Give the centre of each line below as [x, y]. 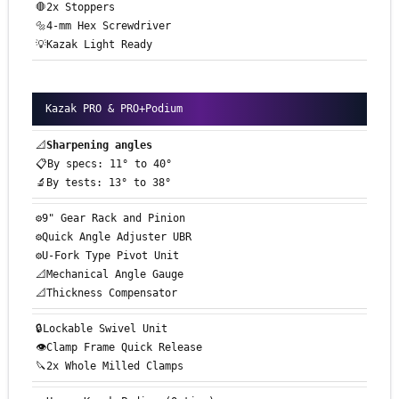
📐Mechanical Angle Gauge [110, 275]
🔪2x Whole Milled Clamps [110, 366]
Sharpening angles [99, 146]
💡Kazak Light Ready [94, 45]
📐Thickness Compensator [106, 293]
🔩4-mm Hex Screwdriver [103, 26]
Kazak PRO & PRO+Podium [114, 109]
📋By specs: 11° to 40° [104, 164]
